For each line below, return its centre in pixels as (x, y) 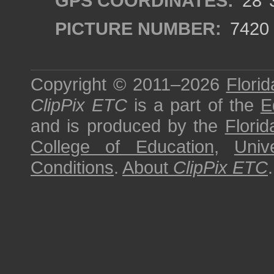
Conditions (72, 167)
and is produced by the (128, 126)
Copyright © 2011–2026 (128, 84)
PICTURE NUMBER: (138, 28)
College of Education (122, 146)
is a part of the (194, 105)
